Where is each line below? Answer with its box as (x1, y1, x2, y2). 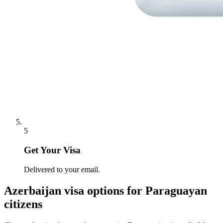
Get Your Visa (24, 145, 81, 156)
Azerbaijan (4, 184, 61, 197)
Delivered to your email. (24, 165, 100, 174)
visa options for (61, 184, 145, 197)
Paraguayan (145, 184, 207, 197)
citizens (4, 197, 42, 211)
